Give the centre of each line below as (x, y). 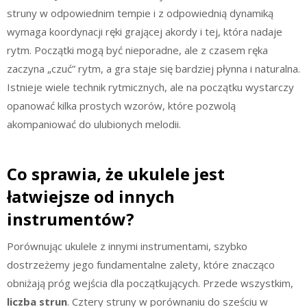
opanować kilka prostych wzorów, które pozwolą (121, 105)
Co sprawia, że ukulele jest (116, 174)
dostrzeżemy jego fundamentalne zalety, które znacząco (141, 265)
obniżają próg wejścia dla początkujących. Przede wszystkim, (150, 283)
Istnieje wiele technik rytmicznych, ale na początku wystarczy (150, 87)
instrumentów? (71, 219)
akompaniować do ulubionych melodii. (94, 124)
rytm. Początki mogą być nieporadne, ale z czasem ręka (137, 50)
